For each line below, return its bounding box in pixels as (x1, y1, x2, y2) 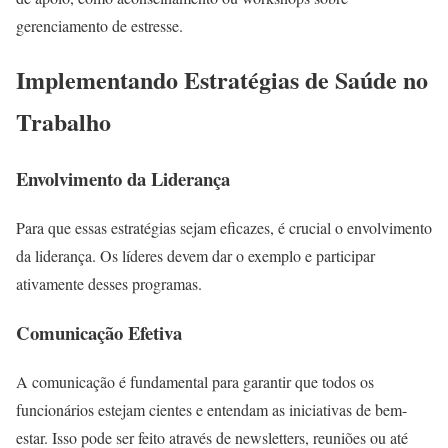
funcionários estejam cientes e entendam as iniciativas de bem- (16, 398, 407, 420)
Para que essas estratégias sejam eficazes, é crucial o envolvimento (16, 217, 432, 239)
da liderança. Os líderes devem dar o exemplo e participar (16, 245, 375, 267)
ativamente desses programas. (16, 273, 202, 295)
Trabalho (16, 104, 111, 140)
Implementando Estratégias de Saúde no (16, 62, 428, 98)
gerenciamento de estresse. (16, 14, 183, 36)
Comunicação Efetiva (16, 318, 182, 346)
